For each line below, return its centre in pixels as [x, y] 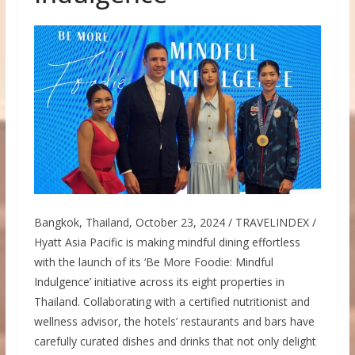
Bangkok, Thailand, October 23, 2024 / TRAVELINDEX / [175, 222]
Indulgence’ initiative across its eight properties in [159, 281]
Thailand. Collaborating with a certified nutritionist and [172, 301]
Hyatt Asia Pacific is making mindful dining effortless [167, 242]
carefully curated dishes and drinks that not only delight [175, 341]
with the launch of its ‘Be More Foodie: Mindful [153, 261]
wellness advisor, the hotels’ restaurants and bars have [174, 321]
